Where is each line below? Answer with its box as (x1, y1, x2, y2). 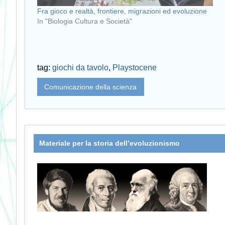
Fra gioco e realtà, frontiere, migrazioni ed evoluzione (37, 7, 207, 15)
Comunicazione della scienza (44, 83, 137, 91)
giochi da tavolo (52, 63, 108, 72)
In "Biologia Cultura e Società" (37, 17, 132, 25)
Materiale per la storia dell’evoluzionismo (39, 139, 180, 148)
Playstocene (113, 63, 157, 72)
